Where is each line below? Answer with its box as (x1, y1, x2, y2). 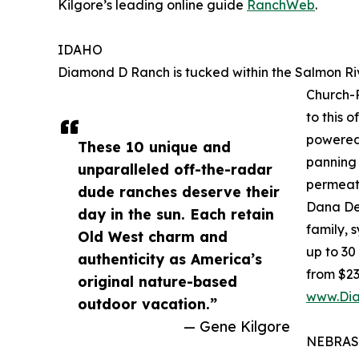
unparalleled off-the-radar (78, 160, 272, 179)
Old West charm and (78, 228, 228, 246)
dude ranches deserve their (78, 183, 280, 201)
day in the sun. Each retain (78, 205, 274, 224)
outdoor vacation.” (78, 295, 217, 313)
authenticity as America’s (78, 250, 262, 268)
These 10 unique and (78, 138, 231, 156)
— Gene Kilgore (184, 317, 290, 336)
